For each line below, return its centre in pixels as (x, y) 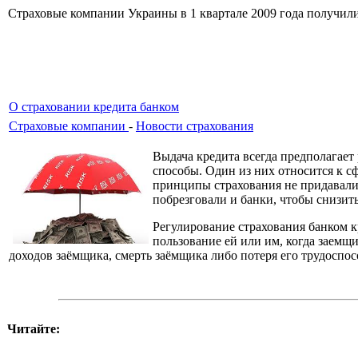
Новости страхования (195, 126)
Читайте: (34, 329)
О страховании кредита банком (94, 107)
